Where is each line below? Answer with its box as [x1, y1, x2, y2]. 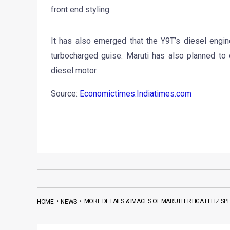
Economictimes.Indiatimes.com [79, 88, 191, 99]
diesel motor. [50, 65, 98, 75]
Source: [50, 88, 80, 99]
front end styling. [50, 5, 111, 15]
